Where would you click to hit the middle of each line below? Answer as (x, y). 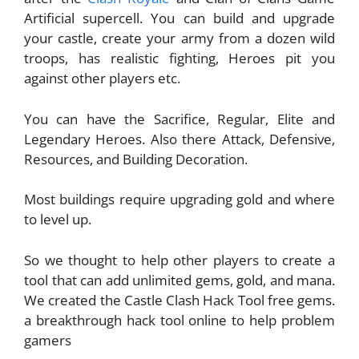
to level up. (58, 220)
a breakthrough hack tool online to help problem (179, 320)
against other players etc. (102, 79)
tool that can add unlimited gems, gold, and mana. (179, 280)
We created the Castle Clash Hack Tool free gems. (179, 300)
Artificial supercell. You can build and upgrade (179, 18)
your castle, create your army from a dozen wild (179, 38)
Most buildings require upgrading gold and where (179, 200)
